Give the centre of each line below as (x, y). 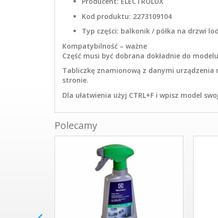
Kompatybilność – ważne (105, 46)
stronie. (75, 80)
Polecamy (76, 126)
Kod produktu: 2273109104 (127, 16)
